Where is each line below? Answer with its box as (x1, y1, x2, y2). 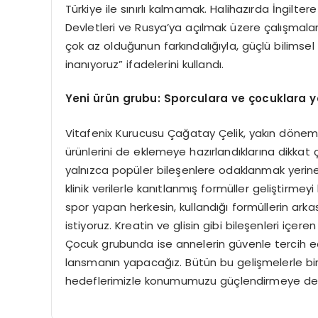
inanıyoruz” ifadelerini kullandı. (65, 56, 224, 72)
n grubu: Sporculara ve (111, 91, 249, 106)
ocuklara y (255, 91, 317, 106)
